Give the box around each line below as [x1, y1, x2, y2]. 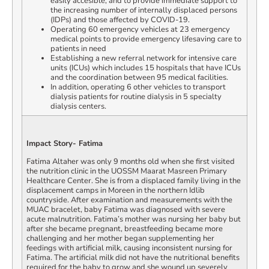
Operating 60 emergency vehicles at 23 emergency [50, 24, 230, 35]
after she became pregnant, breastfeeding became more [26, 223, 223, 235]
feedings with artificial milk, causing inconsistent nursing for [26, 243, 232, 254]
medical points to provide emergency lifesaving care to [50, 34, 241, 45]
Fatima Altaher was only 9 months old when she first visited [26, 156, 235, 168]
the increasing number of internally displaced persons [50, 5, 237, 16]
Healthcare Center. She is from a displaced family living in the [26, 175, 241, 187]
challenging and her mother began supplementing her [26, 233, 214, 244]
